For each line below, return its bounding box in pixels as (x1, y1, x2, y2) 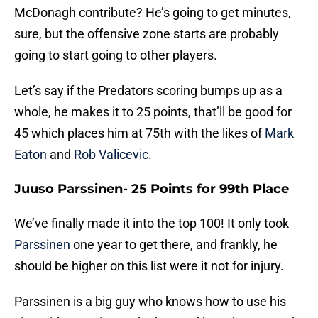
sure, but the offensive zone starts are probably (14, 26, 279, 42)
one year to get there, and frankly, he (70, 237, 278, 253)
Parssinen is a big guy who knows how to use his (14, 294, 286, 309)
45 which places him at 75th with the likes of (14, 126, 265, 141)
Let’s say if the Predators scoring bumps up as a (14, 83, 283, 99)
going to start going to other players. (14, 48, 217, 63)
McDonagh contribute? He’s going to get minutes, (14, 5, 291, 21)
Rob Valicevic (74, 147, 148, 163)
